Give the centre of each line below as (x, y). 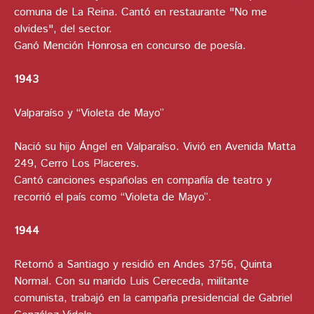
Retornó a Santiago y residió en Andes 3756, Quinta (143, 265)
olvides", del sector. (63, 29)
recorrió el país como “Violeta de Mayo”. (113, 198)
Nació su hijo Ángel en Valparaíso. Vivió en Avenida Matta (155, 147)
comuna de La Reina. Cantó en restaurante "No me (141, 13)
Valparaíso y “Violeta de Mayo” (89, 114)
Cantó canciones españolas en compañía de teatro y (143, 181)
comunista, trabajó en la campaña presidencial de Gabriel (153, 299)
